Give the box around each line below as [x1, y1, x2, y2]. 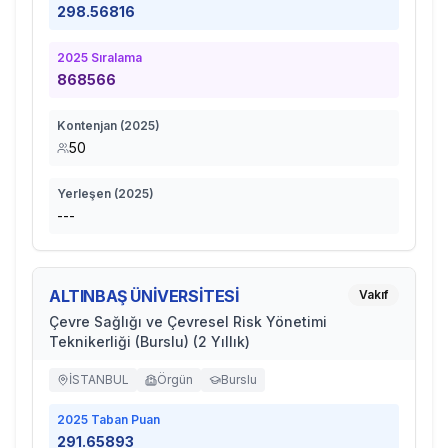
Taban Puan [88, 412, 160, 427]
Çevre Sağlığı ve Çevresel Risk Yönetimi [49, 313, 327, 330]
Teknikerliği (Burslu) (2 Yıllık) [49, 333, 250, 350]
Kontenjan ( [57, 118, 124, 133]
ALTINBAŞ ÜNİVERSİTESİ [49, 286, 240, 306]
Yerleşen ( [57, 186, 118, 201]
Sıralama [88, 50, 142, 65]
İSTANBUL [69, 372, 129, 387]
